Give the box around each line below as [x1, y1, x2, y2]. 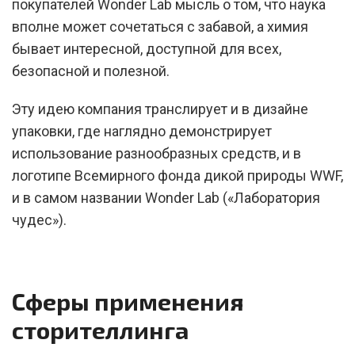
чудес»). [12, 212, 67, 228]
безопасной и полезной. [12, 63, 170, 79]
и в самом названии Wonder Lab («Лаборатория [12, 189, 320, 206]
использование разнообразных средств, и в [12, 145, 301, 162]
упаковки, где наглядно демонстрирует [12, 123, 272, 139]
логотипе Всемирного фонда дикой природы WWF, [12, 167, 343, 184]
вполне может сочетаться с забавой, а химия [12, 18, 308, 35]
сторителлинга [12, 315, 189, 344]
